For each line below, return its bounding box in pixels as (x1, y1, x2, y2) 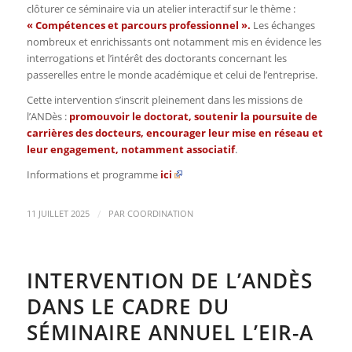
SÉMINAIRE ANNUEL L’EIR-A (26, 317, 313, 346)
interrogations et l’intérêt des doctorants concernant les (26, 50, 287, 65)
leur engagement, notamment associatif (26, 141, 235, 156)
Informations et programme (26, 167, 160, 181)
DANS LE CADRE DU (26, 291, 229, 321)
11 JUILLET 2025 (26, 207, 90, 219)
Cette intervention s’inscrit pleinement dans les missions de (26, 92, 302, 107)
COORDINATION (126, 207, 193, 219)
